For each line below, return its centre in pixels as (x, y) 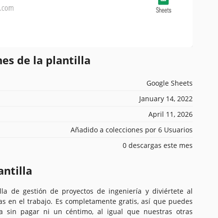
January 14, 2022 (166, 98)
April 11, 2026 (171, 114)
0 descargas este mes (158, 145)
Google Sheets (170, 83)
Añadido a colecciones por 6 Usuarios (132, 129)
